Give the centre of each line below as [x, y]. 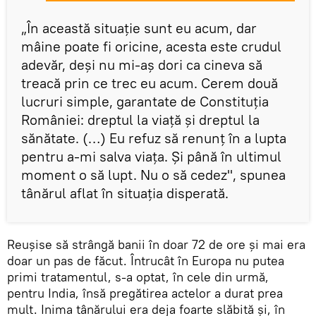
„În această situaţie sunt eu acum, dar [139, 28]
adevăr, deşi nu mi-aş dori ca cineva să [142, 65]
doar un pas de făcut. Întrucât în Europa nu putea [146, 261]
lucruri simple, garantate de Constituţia [145, 102]
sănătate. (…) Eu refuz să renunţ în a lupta [154, 138]
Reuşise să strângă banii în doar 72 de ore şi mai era [156, 245]
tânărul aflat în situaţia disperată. [125, 193]
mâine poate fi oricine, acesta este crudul [151, 47]
